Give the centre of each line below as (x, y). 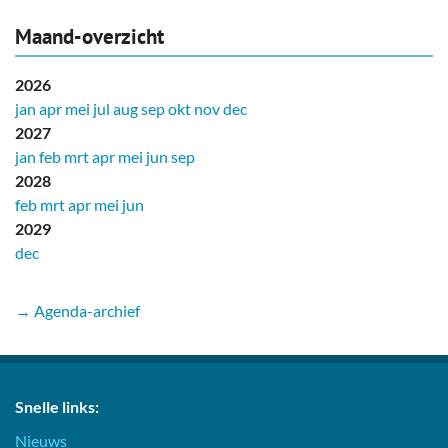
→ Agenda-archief (77, 310)
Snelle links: (57, 406)
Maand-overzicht (89, 36)
